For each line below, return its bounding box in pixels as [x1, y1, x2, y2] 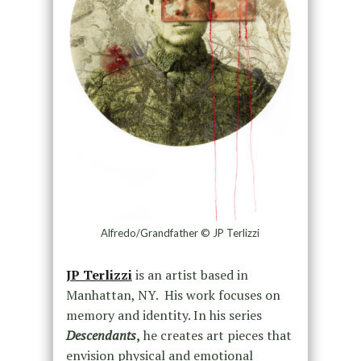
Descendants [65, 326, 136, 345]
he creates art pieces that [139, 326, 292, 345]
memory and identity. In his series [65, 306, 262, 325]
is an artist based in [135, 266, 248, 284]
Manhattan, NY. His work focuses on [65, 286, 280, 305]
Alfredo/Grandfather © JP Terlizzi [101, 226, 260, 240]
